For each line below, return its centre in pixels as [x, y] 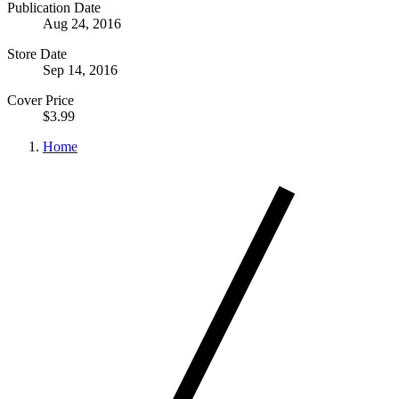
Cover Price [41, 100]
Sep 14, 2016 [80, 69]
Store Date [37, 53]
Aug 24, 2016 [82, 23]
